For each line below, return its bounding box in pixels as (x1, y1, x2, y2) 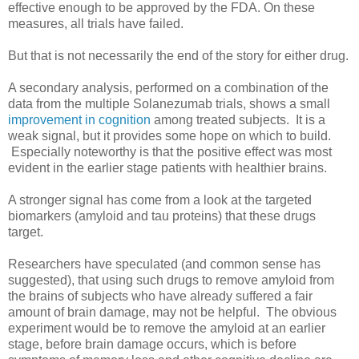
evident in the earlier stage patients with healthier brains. (8, 161, 327, 175)
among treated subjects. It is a (151, 113, 325, 127)
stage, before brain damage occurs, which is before (8, 337, 296, 352)
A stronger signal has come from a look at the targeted (8, 193, 312, 208)
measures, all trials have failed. (8, 17, 184, 31)
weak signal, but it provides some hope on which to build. (8, 129, 331, 143)
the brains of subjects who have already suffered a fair (8, 289, 313, 304)
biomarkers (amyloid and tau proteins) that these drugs (8, 209, 316, 224)
